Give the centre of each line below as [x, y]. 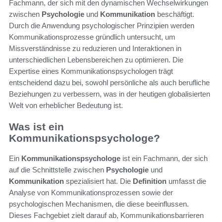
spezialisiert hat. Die [98, 181]
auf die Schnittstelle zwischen [57, 169]
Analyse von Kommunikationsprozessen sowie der [91, 192]
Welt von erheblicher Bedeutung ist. [66, 106]
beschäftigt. [175, 14]
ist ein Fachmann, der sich [164, 158]
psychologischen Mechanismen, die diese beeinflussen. [99, 204]
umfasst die [186, 181]
